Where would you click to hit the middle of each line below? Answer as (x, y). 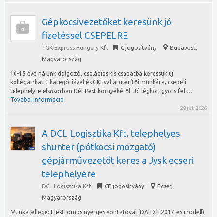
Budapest (183, 48)
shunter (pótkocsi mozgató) (99, 147)
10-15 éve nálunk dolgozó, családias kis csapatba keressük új (92, 73)
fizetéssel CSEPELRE (85, 35)
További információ (37, 100)
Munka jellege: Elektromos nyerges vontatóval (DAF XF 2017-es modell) (107, 212)
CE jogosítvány (124, 186)
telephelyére (69, 174)
